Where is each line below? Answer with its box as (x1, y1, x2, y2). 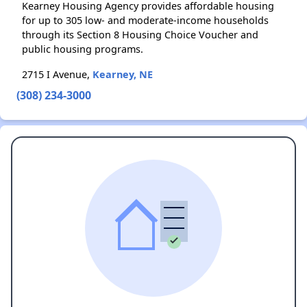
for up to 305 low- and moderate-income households (22, 14, 269, 27)
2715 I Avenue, (22, 68, 93, 82)
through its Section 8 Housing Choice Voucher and (22, 28, 258, 42)
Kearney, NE (93, 68, 153, 82)
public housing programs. (22, 42, 143, 56)
